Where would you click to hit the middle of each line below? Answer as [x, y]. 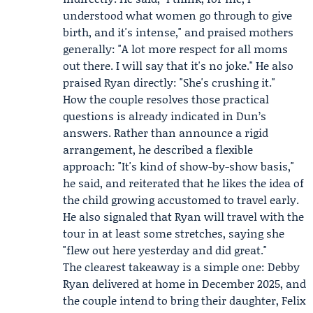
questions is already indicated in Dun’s [165, 116]
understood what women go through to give [177, 15]
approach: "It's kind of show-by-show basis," [179, 166]
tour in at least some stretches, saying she [174, 233]
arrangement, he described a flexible [158, 149]
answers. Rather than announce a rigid [166, 132]
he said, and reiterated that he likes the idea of [183, 183]
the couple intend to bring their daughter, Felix [184, 300]
